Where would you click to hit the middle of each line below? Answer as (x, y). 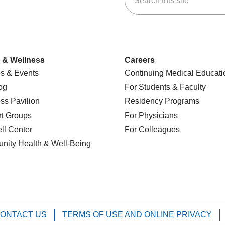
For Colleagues (152, 129)
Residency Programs (162, 101)
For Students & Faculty (165, 87)
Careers (140, 60)
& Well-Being (66, 143)
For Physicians (151, 115)
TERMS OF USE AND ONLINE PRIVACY (137, 215)
